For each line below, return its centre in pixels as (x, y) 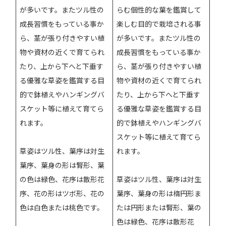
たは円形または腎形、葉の (159, 207)
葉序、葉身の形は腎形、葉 (62, 165)
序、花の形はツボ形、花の (62, 193)
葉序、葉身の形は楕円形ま (159, 193)
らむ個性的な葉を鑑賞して (159, 9)
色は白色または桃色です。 (62, 207)
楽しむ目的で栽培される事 (159, 23)
